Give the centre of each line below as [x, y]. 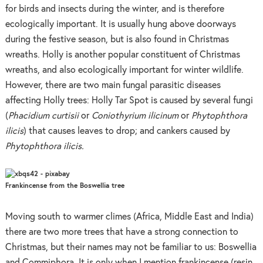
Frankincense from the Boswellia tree [65, 186]
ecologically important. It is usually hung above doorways [120, 25]
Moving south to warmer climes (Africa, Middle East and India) [129, 217]
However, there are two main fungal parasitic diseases [113, 86]
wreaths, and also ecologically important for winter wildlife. [124, 70]
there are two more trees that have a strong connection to [122, 232]
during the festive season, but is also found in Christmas [117, 40]
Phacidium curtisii [43, 116]
